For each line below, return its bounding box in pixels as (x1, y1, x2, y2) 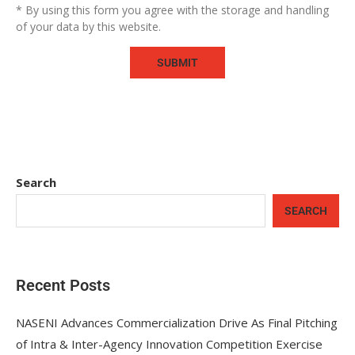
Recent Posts (16, 276, 110, 295)
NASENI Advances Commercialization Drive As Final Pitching (16, 315, 338, 330)
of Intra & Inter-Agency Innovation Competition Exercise (16, 336, 323, 352)
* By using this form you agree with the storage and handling (16, 2, 329, 17)
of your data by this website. (16, 19, 161, 34)
